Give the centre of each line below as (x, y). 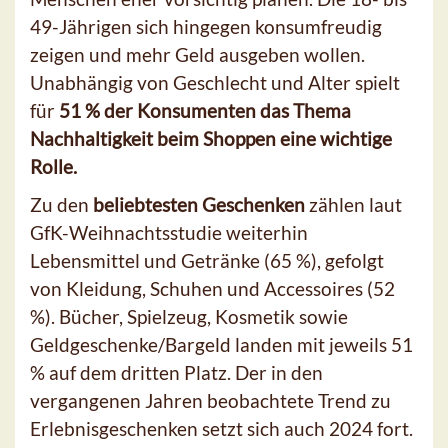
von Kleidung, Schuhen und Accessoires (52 (212, 289)
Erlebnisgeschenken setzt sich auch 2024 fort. (221, 429)
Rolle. (53, 167)
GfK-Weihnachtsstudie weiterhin (169, 233)
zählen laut (353, 205)
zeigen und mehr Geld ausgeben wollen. (197, 55)
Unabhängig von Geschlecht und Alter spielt (215, 83)
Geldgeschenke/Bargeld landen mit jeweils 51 (221, 345)
